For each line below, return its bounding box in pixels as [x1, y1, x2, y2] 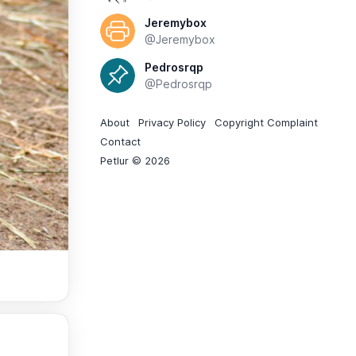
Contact [100, 135, 141, 148]
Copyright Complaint [215, 116, 318, 129]
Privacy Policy [138, 116, 206, 129]
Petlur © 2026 [100, 154, 170, 167]
